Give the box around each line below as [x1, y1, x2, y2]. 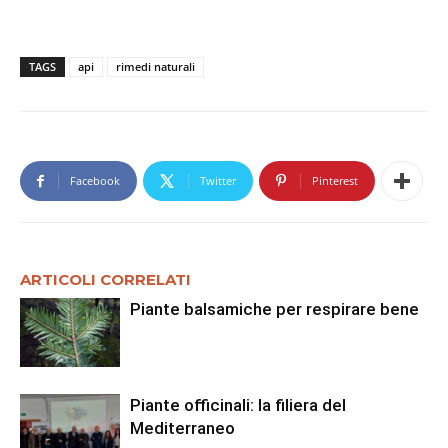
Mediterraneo [130, 418, 235, 439]
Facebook [70, 173, 120, 189]
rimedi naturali [116, 59, 195, 75]
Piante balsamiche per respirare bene [130, 299, 419, 320]
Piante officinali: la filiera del [130, 395, 346, 416]
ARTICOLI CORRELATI [20, 270, 191, 290]
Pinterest [312, 173, 358, 189]
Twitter [200, 173, 236, 189]
